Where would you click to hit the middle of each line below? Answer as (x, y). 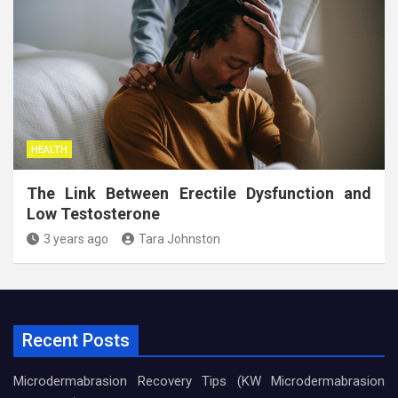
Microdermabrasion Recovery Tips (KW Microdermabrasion (199, 381)
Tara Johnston (179, 239)
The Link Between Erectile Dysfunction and (199, 193)
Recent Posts (76, 340)
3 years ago (76, 239)
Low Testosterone (93, 213)
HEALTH (49, 149)
